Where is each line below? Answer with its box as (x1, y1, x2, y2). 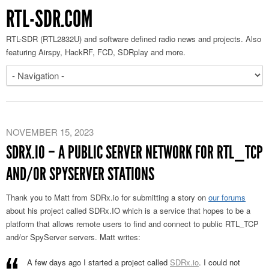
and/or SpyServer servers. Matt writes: (6, 231, 141, 243)
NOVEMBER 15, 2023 (6, 125, 94, 138)
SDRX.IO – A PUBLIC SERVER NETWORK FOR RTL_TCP (6, 142, 263, 163)
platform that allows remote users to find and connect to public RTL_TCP (6, 218, 259, 229)
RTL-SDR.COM (6, 5, 92, 33)
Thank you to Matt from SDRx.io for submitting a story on (6, 192, 208, 203)
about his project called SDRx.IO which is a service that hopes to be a (6, 205, 250, 216)
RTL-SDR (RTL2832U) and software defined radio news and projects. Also (6, 33, 261, 44)
